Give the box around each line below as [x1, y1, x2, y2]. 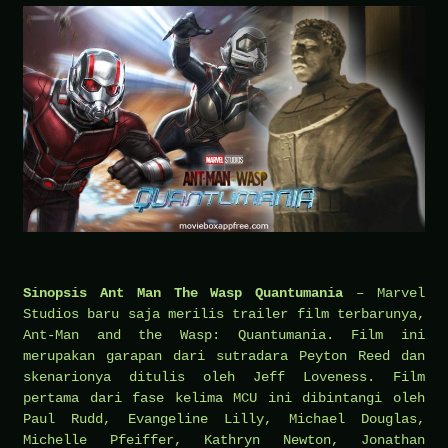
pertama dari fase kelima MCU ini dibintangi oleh [23, 389, 425, 406]
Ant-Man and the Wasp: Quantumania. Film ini [23, 326, 425, 343]
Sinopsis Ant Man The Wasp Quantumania [23, 284, 344, 301]
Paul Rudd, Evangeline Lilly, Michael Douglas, [23, 410, 425, 427]
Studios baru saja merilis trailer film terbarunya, [23, 305, 425, 322]
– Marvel [343, 284, 426, 301]
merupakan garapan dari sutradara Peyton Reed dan [23, 347, 425, 364]
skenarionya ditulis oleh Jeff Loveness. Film [23, 368, 425, 385]
